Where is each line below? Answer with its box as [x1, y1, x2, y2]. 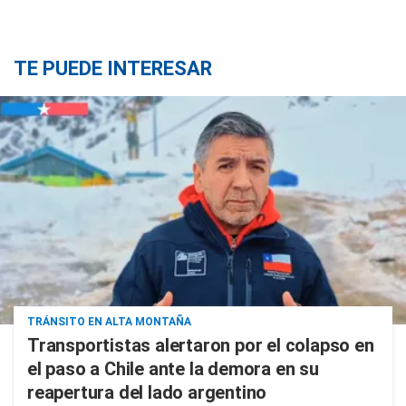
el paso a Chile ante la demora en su [27, 358, 319, 380]
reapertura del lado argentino [27, 382, 267, 403]
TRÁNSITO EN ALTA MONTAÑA [27, 315, 191, 328]
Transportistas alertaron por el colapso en [27, 334, 374, 356]
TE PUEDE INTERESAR [14, 57, 212, 80]
